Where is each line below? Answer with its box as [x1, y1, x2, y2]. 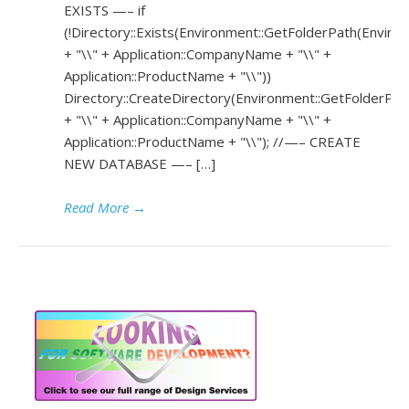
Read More [64, 198, 129, 216]
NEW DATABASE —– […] [64, 154, 215, 173]
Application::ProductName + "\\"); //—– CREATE [64, 132, 361, 151]
